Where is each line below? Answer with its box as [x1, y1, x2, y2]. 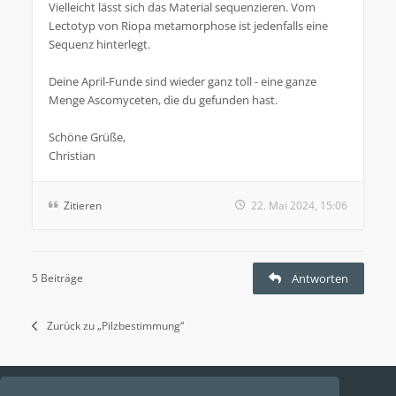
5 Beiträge [32, 270, 83, 286]
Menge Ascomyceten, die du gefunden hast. [49, 91, 278, 108]
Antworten [292, 270, 348, 286]
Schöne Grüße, [49, 128, 126, 145]
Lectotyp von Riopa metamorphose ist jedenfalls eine [49, 17, 328, 34]
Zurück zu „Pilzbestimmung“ [47, 317, 184, 333]
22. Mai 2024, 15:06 [251, 197, 347, 213]
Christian [49, 147, 95, 164]
